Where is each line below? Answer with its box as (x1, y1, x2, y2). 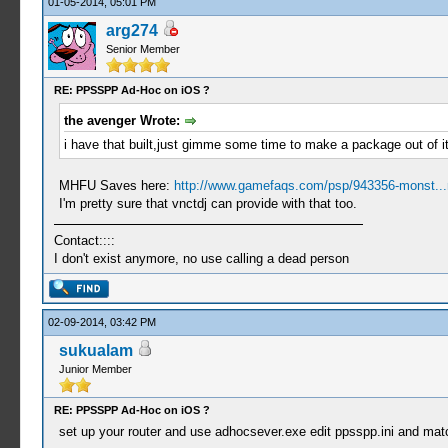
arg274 (105, 22, 158, 39)
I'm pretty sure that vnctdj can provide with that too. (58, 195, 357, 211)
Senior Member (105, 43, 180, 55)
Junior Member (58, 363, 132, 375)
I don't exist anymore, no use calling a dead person (53, 250, 349, 266)
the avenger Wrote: (63, 113, 184, 128)
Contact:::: (53, 232, 115, 248)
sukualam (58, 342, 133, 359)
